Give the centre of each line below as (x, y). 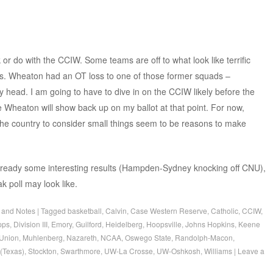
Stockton (42, 250)
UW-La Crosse (128, 250)
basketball (84, 210)
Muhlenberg (42, 237)
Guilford (88, 224)
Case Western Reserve (168, 210)
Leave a (251, 250)
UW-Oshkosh (178, 250)
